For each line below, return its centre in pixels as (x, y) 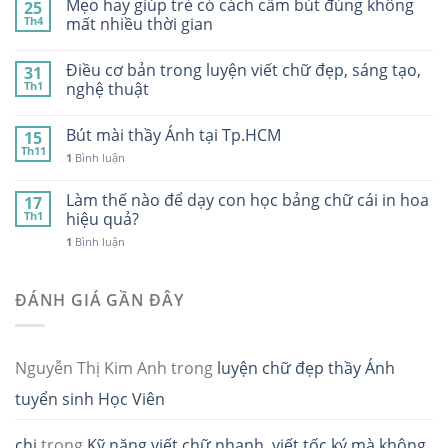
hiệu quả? (102, 219)
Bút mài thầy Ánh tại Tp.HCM (173, 135)
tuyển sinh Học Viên (90, 398)
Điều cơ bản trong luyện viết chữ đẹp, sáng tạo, (243, 70)
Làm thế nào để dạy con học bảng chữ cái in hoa (247, 200)
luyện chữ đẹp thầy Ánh (306, 367)
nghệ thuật (107, 89)
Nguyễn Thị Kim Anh (91, 367)
